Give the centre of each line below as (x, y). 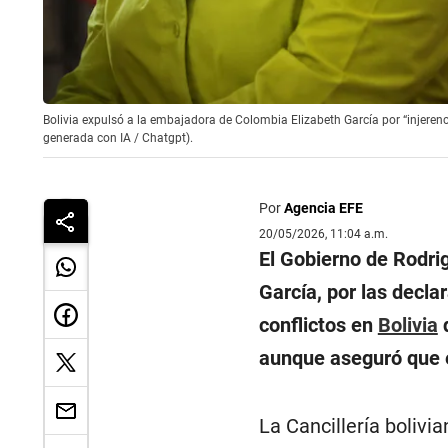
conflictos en (318, 325)
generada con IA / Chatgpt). (118, 138)
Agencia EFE (323, 208)
